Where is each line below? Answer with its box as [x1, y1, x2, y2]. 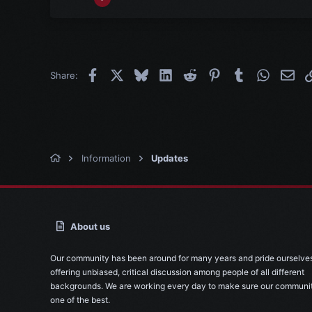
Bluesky [147, 68, 181, 79]
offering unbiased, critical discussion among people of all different [50, 267, 304, 277]
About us [70, 221, 111, 232]
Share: [50, 69, 78, 81]
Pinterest [220, 68, 260, 79]
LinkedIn [171, 68, 208, 79]
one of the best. [50, 295, 110, 305]
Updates [151, 153, 189, 164]
